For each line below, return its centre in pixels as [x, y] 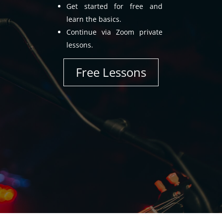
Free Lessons [111, 72]
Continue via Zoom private [114, 32]
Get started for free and [114, 6]
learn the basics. [94, 19]
